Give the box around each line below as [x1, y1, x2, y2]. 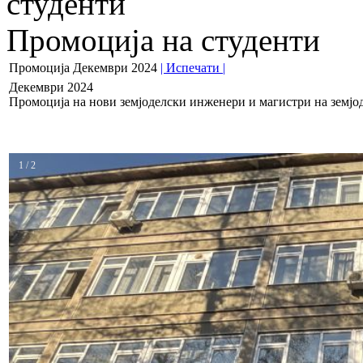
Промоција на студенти [6, 23, 320, 58]
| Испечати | [160, 61, 225, 75]
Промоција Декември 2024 [9, 61, 157, 75]
